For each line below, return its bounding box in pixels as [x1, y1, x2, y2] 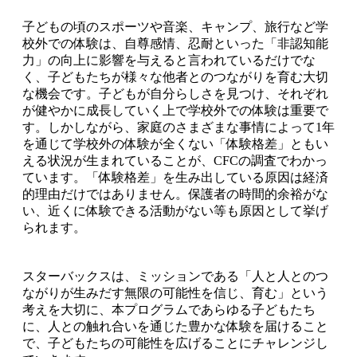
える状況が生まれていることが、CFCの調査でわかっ [22, 154, 328, 168]
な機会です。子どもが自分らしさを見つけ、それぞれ [22, 87, 328, 101]
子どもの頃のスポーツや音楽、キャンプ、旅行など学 [22, 20, 328, 34]
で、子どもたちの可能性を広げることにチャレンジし [22, 336, 328, 351]
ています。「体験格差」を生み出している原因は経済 [22, 171, 328, 185]
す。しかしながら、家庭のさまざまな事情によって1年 [22, 120, 335, 135]
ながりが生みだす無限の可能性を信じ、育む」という [22, 286, 328, 300]
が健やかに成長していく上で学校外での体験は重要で [22, 104, 328, 118]
